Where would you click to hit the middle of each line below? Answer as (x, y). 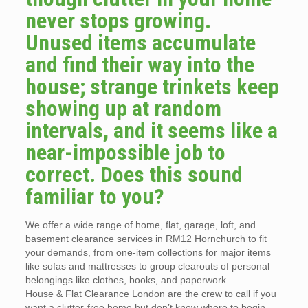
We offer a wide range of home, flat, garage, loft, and (140, 225)
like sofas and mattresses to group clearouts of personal (147, 266)
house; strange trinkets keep (152, 87)
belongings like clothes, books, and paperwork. (127, 280)
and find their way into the (140, 65)
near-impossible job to (125, 153)
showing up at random (123, 109)
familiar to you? (95, 197)
